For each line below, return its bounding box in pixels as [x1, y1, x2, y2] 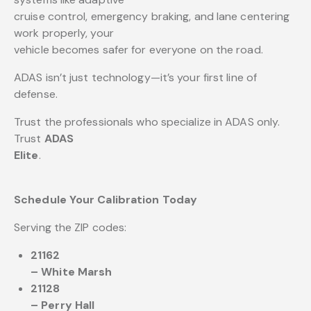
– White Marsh [31, 264, 112, 280]
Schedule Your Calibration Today [14, 192, 198, 208]
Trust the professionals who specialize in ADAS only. [14, 115, 280, 130]
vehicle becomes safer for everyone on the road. [14, 42, 263, 58]
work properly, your [14, 26, 114, 41]
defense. [14, 87, 58, 102]
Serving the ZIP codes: [14, 220, 127, 235]
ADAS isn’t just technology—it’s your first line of [14, 70, 258, 85]
